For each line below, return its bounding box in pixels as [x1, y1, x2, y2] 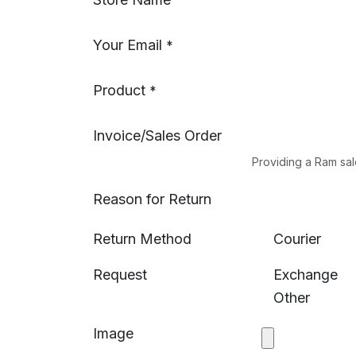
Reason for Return [93, 191, 211, 207]
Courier [273, 230, 321, 247]
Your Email [93, 37, 162, 53]
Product [93, 82, 145, 99]
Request [93, 266, 147, 283]
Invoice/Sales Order [93, 127, 222, 144]
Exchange [273, 266, 338, 283]
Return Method [93, 230, 192, 247]
